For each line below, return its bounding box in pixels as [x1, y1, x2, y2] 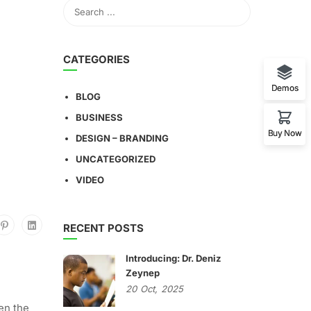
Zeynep [126, 267, 160, 278]
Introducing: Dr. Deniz [126, 253, 221, 264]
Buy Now [267, 128, 302, 139]
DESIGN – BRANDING [76, 133, 169, 144]
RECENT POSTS [63, 221, 144, 235]
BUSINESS [76, 112, 123, 123]
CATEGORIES [63, 53, 130, 66]
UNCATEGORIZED [76, 153, 155, 165]
